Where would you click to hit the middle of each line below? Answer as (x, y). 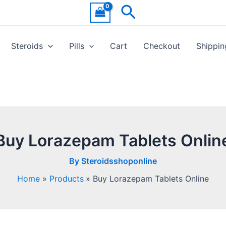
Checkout (162, 46)
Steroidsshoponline (119, 161)
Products (66, 179)
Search (147, 11)
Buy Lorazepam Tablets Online (151, 179)
